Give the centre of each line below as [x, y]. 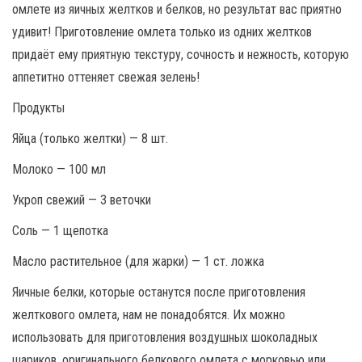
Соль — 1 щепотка [60, 230]
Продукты [38, 107]
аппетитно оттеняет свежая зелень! [106, 77]
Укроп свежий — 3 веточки [82, 200]
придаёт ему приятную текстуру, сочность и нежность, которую [181, 54]
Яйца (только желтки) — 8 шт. [90, 138]
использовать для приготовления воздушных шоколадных [165, 337]
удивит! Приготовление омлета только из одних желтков [162, 32]
